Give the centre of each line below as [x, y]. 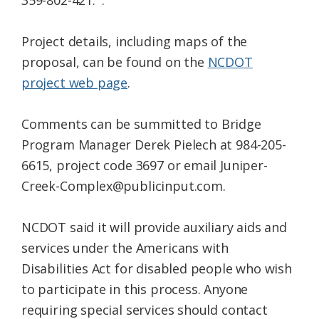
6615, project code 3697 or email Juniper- [145, 166]
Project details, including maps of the [135, 42]
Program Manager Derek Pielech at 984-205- [154, 145]
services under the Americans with [125, 248]
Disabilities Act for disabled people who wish [157, 269]
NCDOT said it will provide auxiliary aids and [154, 228]
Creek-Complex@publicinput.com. [124, 186]
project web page [75, 83]
